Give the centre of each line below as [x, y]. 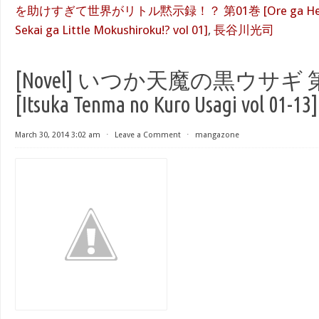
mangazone [217, 135]
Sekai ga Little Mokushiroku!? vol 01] [111, 30]
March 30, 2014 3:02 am [58, 135]
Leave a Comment [148, 135]
